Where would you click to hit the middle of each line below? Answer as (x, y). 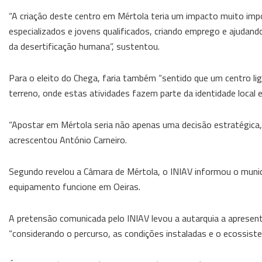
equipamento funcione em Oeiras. (75, 186)
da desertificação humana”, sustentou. (84, 46)
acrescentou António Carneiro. (68, 139)
